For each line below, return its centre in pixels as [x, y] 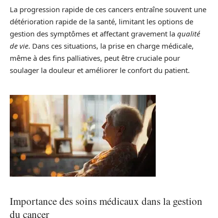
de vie [19, 46]
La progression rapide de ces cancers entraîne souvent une [108, 9]
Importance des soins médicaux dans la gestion [106, 201]
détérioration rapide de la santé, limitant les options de [101, 22]
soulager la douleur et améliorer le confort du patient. [100, 70]
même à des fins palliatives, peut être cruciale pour [95, 58]
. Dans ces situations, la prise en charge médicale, [111, 46]
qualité [189, 34]
